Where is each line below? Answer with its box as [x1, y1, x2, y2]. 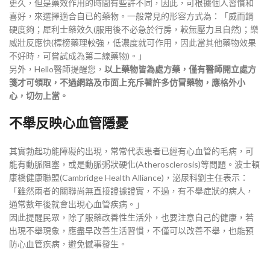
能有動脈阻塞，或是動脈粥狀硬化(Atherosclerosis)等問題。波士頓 [9, 159, 260, 170]
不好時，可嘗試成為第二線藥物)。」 [9, 51, 146, 61]
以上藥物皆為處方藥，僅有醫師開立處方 [104, 64, 256, 75]
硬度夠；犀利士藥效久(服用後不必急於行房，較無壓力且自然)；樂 [9, 24, 259, 35]
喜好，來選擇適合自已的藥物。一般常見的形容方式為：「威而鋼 [9, 11, 254, 22]
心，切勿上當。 [9, 90, 68, 101]
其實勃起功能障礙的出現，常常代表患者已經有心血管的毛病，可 [9, 146, 254, 157]
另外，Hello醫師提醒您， [9, 64, 104, 75]
